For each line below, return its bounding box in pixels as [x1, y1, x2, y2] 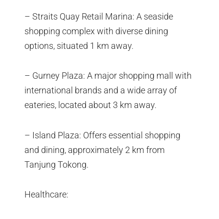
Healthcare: [24, 189, 68, 200]
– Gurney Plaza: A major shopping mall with [24, 70, 192, 81]
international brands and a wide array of [24, 85, 177, 96]
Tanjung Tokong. [24, 159, 88, 170]
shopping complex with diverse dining [24, 25, 168, 36]
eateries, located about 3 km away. [24, 100, 156, 110]
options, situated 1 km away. [24, 40, 133, 51]
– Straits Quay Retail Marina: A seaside [24, 11, 173, 22]
